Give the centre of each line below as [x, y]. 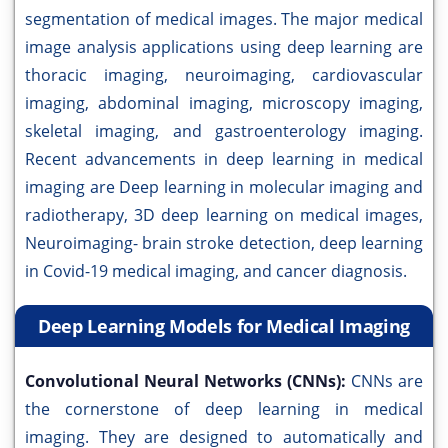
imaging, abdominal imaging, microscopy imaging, [224, 103]
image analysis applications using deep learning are [224, 47]
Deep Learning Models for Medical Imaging [224, 326]
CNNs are [387, 381]
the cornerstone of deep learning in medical [224, 409]
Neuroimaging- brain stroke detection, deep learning [224, 243]
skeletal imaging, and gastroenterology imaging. [224, 131]
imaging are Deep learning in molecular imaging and [224, 187]
